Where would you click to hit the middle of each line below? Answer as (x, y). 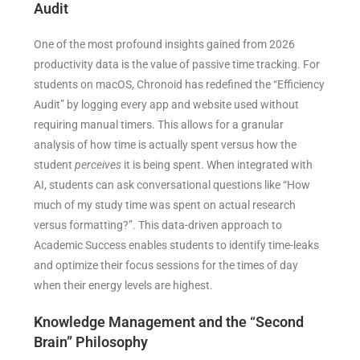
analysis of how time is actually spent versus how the (166, 145)
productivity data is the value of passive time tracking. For (177, 65)
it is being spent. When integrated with (217, 165)
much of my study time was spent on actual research (165, 205)
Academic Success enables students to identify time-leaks (177, 245)
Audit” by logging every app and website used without (167, 105)
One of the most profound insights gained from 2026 (165, 45)
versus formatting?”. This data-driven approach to (158, 225)
